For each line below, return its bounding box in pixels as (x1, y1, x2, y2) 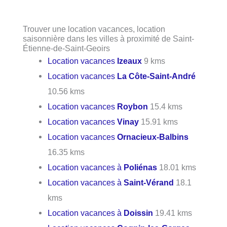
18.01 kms (157, 162, 197, 172)
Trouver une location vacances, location (23, 24, 165, 33)
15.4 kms (148, 101, 183, 111)
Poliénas (124, 162, 158, 172)
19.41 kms (153, 208, 193, 217)
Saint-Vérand (124, 177, 174, 187)
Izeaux (117, 56, 142, 65)
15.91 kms (139, 117, 178, 126)
